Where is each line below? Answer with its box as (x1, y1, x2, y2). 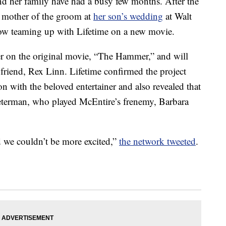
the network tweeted (119, 135, 196, 148)
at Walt (163, 10, 192, 23)
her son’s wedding (93, 10, 163, 23)
